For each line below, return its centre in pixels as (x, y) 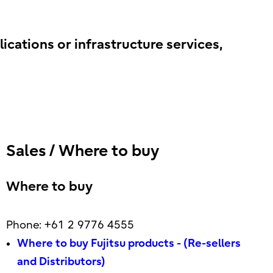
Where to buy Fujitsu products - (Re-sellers (129, 243)
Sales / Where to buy (82, 151)
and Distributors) (61, 262)
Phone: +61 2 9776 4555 (70, 225)
